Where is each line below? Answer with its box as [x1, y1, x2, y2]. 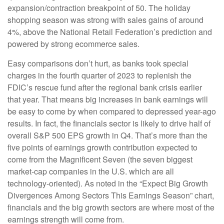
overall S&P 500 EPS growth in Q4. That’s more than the [7, 129, 207, 141]
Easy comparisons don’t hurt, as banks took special [7, 57, 188, 69]
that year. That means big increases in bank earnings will [7, 93, 208, 105]
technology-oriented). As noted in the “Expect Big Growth [7, 177, 208, 189]
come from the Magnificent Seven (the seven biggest [7, 153, 192, 165]
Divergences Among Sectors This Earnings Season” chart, [7, 189, 214, 201]
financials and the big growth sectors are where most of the [7, 201, 214, 213]
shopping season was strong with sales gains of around [7, 13, 203, 25]
